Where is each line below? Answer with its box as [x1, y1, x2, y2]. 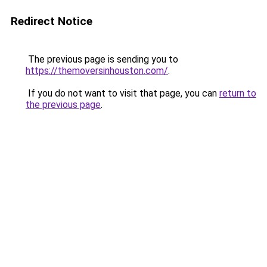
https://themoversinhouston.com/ [26, 65, 168, 76]
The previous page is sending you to [26, 54, 178, 65]
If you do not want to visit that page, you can [26, 88, 219, 99]
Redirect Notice [11, 14, 92, 28]
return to [219, 88, 256, 99]
